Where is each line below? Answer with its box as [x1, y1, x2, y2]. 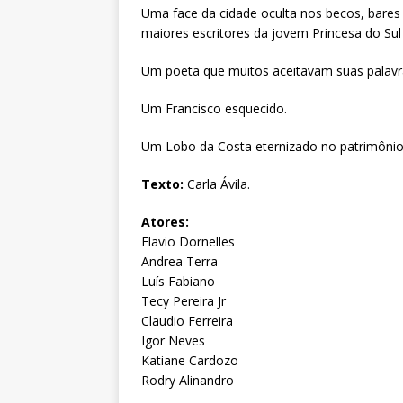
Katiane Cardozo [141, 351, 238, 369]
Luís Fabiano [141, 272, 215, 290]
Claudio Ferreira [141, 311, 233, 329]
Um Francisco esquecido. [141, 99, 287, 117]
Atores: [141, 212, 189, 230]
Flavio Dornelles [141, 232, 235, 250]
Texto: [141, 175, 184, 193]
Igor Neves [141, 331, 205, 349]
